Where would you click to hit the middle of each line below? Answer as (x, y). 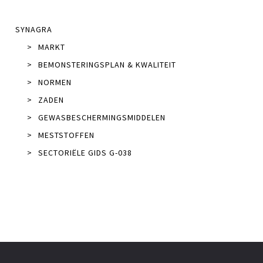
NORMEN (55, 82)
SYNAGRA (34, 29)
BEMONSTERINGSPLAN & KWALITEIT (107, 64)
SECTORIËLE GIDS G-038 (85, 152)
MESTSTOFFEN (66, 135)
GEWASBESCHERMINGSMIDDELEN (102, 117)
